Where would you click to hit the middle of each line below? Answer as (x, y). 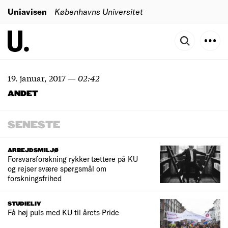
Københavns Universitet (99, 11)
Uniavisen (27, 11)
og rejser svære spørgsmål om (57, 168)
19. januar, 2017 (37, 78)
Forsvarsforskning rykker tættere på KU (73, 159)
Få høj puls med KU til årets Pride (63, 212)
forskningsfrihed (35, 178)
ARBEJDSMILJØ (33, 150)
